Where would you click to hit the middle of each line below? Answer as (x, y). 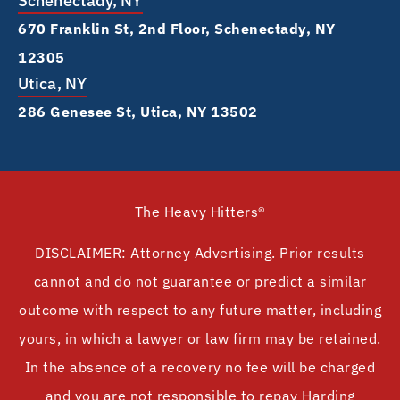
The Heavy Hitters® (200, 211)
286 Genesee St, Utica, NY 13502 (138, 111)
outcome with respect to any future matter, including (200, 310)
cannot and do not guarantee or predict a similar (200, 282)
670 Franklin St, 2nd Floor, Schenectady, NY (177, 28)
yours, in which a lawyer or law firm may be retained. (200, 339)
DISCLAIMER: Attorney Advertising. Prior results (200, 253)
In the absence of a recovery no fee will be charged (200, 367)
